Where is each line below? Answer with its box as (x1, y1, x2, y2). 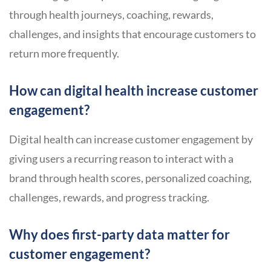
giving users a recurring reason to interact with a (9, 152, 233, 166)
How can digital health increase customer (9, 82, 258, 99)
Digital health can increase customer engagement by (9, 132, 253, 146)
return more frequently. (9, 47, 119, 60)
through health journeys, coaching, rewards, (9, 8, 214, 22)
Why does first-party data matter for (9, 226, 230, 243)
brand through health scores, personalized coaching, (9, 171, 252, 185)
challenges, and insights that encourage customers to (9, 27, 256, 41)
